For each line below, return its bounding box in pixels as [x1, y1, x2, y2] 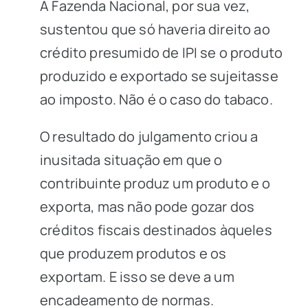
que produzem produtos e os [40, 244, 227, 263]
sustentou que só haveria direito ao [40, 20, 270, 38]
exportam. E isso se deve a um [40, 267, 234, 286]
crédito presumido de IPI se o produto [40, 43, 283, 62]
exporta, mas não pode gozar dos [40, 197, 255, 216]
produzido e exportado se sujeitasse [40, 67, 278, 85]
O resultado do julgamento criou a [40, 127, 258, 146]
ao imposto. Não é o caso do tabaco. [40, 90, 273, 109]
